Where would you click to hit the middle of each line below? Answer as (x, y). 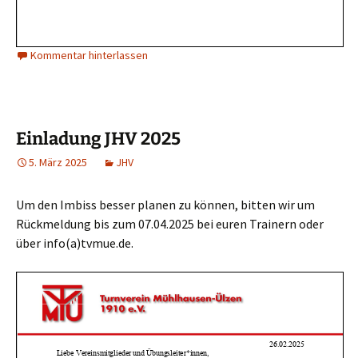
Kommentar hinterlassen (89, 55)
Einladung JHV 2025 (98, 139)
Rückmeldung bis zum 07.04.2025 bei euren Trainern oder (170, 224)
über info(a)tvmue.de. (75, 243)
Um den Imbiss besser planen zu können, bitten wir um (165, 205)
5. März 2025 (58, 162)
